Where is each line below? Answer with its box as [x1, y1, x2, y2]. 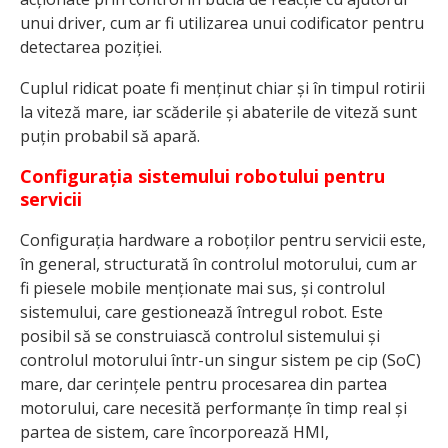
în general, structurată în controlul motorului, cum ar [20, 252, 417, 275]
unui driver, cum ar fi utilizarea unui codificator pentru [20, 11, 424, 34]
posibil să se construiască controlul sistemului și [20, 324, 380, 347]
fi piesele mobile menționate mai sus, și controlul [20, 276, 385, 299]
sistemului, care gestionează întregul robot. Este [20, 300, 383, 323]
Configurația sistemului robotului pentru [20, 163, 385, 188]
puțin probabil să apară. [20, 124, 200, 147]
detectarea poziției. [20, 35, 162, 58]
